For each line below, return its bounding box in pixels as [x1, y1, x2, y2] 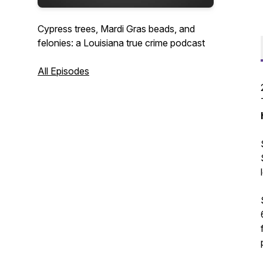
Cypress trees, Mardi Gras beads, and [38, 23, 195, 35]
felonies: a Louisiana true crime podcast [38, 37, 205, 49]
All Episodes [38, 65, 89, 77]
